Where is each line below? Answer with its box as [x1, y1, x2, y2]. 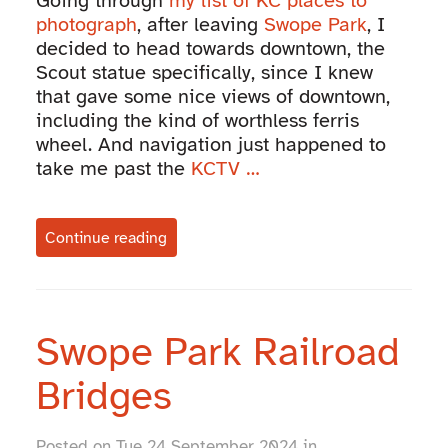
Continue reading [45, 227, 168, 248]
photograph [35, 11, 137, 37]
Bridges [35, 370, 172, 421]
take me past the [35, 155, 191, 181]
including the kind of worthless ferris [35, 107, 359, 133]
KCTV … [190, 155, 260, 181]
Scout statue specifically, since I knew [35, 59, 373, 85]
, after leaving [136, 11, 264, 37]
